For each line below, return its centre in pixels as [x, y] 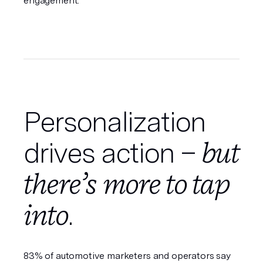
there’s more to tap [126, 183]
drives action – [113, 153]
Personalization [115, 122]
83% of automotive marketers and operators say [127, 256]
